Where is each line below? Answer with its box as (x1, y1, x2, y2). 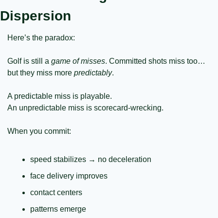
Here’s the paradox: (7, 34, 75, 42)
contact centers (30, 188, 82, 197)
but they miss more (7, 69, 74, 77)
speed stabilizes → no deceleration (30, 155, 151, 164)
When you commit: (7, 127, 71, 136)
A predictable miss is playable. (7, 92, 112, 101)
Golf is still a (7, 57, 51, 66)
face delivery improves (30, 172, 108, 181)
